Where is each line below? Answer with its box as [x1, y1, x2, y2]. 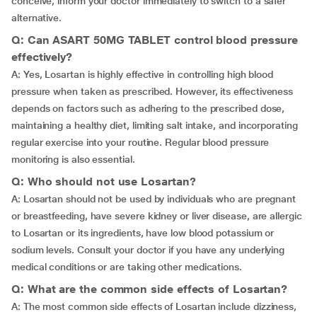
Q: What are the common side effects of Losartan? [11, 282, 288, 296]
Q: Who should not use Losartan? [11, 175, 196, 188]
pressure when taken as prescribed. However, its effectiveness [11, 86, 294, 97]
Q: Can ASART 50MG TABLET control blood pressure [11, 33, 299, 47]
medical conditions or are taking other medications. [11, 261, 242, 272]
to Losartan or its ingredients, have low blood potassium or [11, 227, 275, 238]
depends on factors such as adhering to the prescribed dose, [11, 103, 285, 114]
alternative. [11, 12, 62, 23]
